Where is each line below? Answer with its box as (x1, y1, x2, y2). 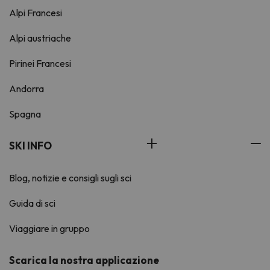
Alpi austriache (9, 32, 71, 45)
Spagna (9, 108, 41, 121)
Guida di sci (9, 197, 55, 210)
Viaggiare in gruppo (9, 222, 90, 235)
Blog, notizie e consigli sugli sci (9, 172, 131, 184)
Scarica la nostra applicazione (9, 254, 159, 267)
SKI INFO (9, 139, 52, 152)
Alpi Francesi (9, 7, 62, 19)
